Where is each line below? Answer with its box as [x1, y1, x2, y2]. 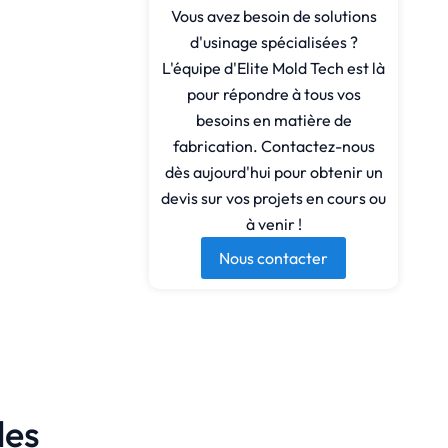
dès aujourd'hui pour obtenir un [164, 162, 383, 182]
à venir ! [245, 214, 302, 234]
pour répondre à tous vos [186, 84, 361, 104]
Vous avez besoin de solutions [170, 6, 377, 26]
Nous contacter [219, 248, 329, 268]
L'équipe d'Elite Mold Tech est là [162, 58, 386, 78]
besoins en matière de [195, 110, 352, 130]
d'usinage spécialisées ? [189, 32, 358, 52]
